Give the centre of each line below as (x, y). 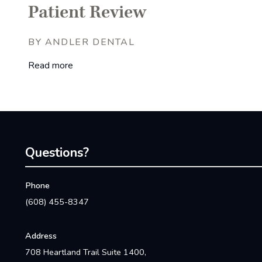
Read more (51, 65)
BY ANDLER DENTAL (82, 42)
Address (41, 236)
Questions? (57, 152)
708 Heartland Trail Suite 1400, (86, 252)
